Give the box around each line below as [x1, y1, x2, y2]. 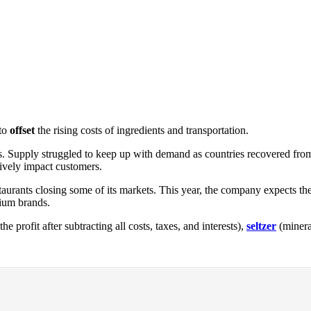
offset [10, 124, 37, 136]
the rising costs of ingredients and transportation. [37, 124, 249, 136]
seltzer [246, 219, 276, 232]
